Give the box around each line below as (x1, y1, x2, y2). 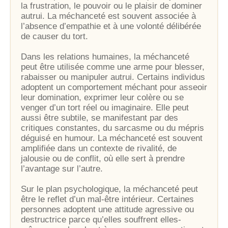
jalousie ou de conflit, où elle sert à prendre (21, 154, 185, 163)
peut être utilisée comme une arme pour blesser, (21, 62, 205, 72)
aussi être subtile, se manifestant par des (21, 113, 178, 123)
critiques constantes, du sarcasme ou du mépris (21, 123, 204, 133)
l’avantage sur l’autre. (21, 164, 103, 174)
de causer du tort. (21, 32, 88, 41)
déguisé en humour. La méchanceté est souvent (21, 133, 203, 143)
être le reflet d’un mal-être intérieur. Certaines (21, 194, 194, 204)
